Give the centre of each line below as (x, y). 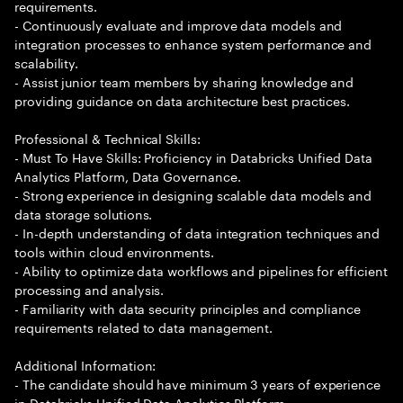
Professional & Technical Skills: (107, 138)
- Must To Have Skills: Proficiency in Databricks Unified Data (193, 157)
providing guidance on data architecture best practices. (183, 100)
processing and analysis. (90, 289)
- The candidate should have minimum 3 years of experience (198, 383)
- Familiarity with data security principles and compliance (188, 308)
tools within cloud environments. (114, 251)
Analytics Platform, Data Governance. (128, 175)
